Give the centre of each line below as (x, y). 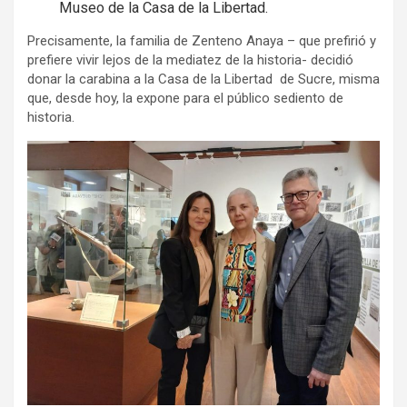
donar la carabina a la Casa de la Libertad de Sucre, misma (203, 79)
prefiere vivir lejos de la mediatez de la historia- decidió (190, 60)
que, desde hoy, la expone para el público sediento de (185, 98)
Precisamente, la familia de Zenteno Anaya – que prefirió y (202, 40)
